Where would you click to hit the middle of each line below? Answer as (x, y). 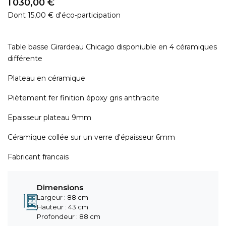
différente (25, 59)
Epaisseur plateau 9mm (49, 118)
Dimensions (60, 187)
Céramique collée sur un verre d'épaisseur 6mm (91, 137)
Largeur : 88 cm (63, 197)
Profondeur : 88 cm (69, 216)
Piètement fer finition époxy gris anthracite (83, 98)
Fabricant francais (39, 157)
